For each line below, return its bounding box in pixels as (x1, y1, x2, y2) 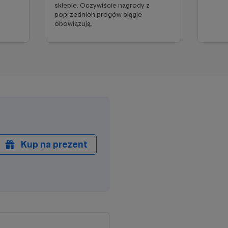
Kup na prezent (21, 138, 88, 150)
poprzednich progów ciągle (54, 10, 142, 18)
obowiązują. (54, 19, 92, 27)
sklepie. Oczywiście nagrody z (54, 1, 150, 9)
